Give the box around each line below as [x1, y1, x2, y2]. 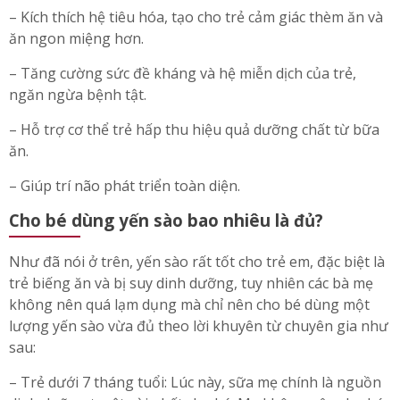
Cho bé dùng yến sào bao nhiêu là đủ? [9, 208, 323, 231]
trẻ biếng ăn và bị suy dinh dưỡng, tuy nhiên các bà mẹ [9, 273, 373, 294]
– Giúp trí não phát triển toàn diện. [9, 175, 240, 196]
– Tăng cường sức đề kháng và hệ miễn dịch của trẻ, [9, 62, 356, 83]
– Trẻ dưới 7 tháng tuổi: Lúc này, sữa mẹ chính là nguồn [9, 372, 381, 393]
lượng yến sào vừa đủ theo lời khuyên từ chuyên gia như [9, 316, 388, 337]
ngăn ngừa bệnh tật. [9, 84, 146, 104]
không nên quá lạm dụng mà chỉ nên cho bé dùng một [9, 295, 370, 315]
